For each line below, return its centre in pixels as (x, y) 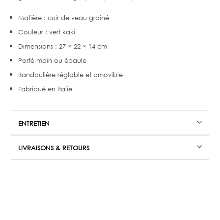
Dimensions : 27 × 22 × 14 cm (63, 46)
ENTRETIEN (34, 123)
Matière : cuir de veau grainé (64, 18)
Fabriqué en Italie (45, 89)
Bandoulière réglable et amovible (71, 75)
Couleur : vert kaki (47, 32)
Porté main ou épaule (53, 60)
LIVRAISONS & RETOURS (54, 148)
